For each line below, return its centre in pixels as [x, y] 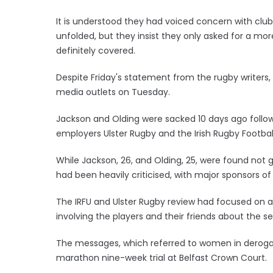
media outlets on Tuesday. [113, 92]
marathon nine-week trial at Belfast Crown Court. [161, 257]
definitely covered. [96, 50]
